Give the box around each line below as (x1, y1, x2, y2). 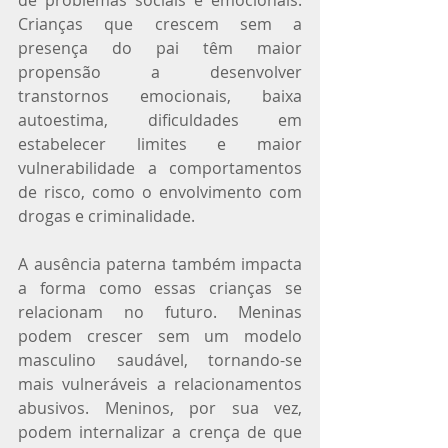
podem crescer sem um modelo (18, 324, 302, 347)
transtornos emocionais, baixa (18, 84, 302, 107)
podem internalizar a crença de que (18, 420, 302, 443)
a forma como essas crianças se (18, 276, 302, 299)
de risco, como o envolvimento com (18, 180, 302, 203)
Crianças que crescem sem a (18, 12, 302, 35)
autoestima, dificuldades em (18, 108, 302, 131)
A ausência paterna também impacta (18, 252, 302, 275)
